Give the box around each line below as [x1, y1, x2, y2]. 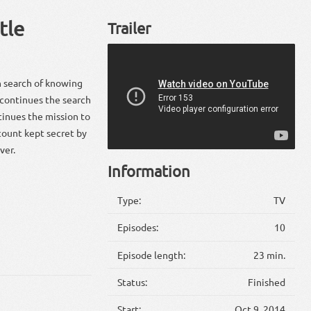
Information [107, 162, 190, 180]
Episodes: [117, 221, 159, 234]
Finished [247, 276, 285, 289]
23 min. [253, 248, 285, 261]
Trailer [107, 19, 151, 37]
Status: [117, 276, 148, 289]
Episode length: [117, 248, 186, 261]
